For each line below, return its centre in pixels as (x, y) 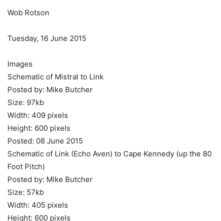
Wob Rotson (28, 13)
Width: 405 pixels (38, 205)
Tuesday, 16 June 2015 (47, 38)
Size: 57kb (26, 192)
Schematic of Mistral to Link (55, 77)
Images (20, 64)
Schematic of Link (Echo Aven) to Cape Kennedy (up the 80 (110, 154)
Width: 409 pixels (38, 115)
